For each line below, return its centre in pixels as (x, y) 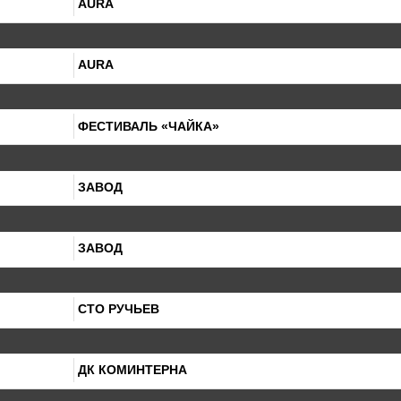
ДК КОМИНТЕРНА (132, 370)
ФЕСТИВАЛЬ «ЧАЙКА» (148, 126)
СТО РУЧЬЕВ (118, 308)
